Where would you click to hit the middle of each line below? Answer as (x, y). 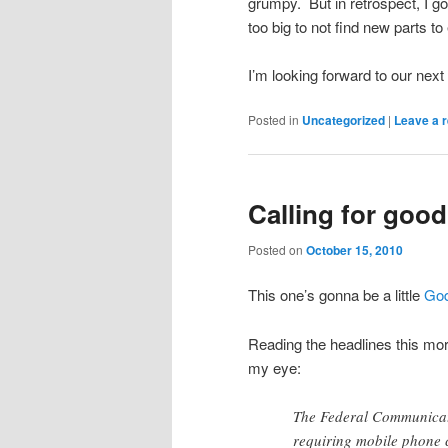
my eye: (274, 367)
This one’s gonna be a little (336, 295)
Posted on (277, 249)
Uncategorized (343, 120)
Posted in (273, 120)
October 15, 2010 (354, 250)
